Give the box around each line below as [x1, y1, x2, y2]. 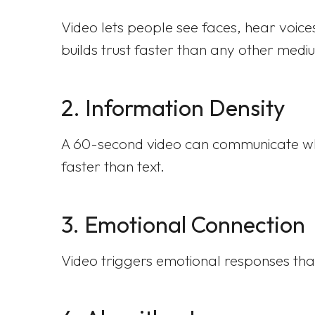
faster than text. [61, 157, 165, 175]
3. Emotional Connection [61, 210, 305, 238]
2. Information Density [61, 94, 285, 122]
